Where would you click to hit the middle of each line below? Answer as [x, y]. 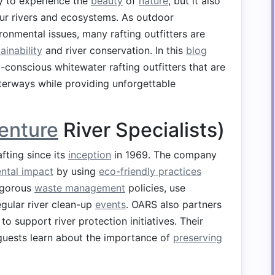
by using [76, 171]
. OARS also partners [174, 204]
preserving [198, 238]
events [110, 204]
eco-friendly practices [150, 171]
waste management [80, 188]
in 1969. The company [164, 155]
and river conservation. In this [114, 50]
